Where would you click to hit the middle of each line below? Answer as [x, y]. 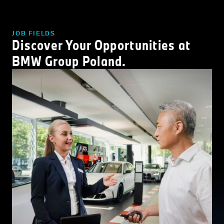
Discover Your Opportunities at [101, 44]
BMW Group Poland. [69, 60]
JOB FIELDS [34, 33]
